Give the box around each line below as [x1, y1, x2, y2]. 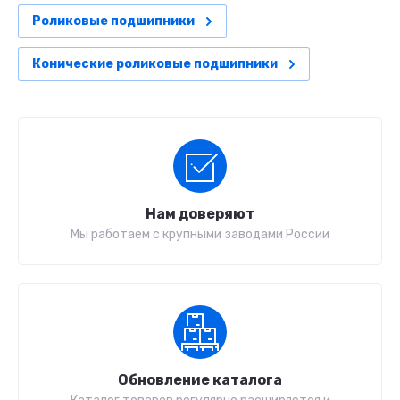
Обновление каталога [118, 371, 282, 389]
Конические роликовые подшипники [32, 56, 278, 72]
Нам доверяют [146, 205, 254, 223]
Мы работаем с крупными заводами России [71, 227, 329, 243]
